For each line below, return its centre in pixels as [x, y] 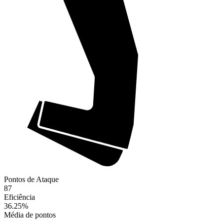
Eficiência [19, 197]
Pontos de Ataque [31, 180]
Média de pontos [30, 215]
